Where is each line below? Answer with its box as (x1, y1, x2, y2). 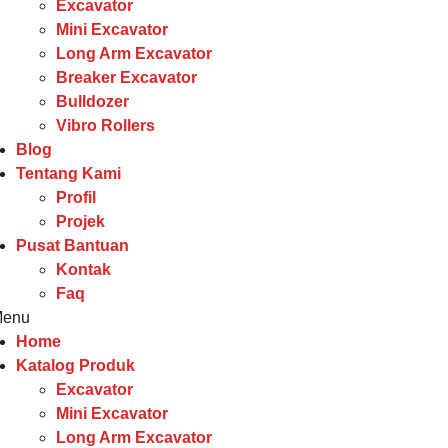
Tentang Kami (15, 165, 121, 182)
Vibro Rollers (55, 117, 155, 134)
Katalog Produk (15, 357, 135, 374)
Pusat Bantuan (15, 237, 129, 254)
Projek (55, 213, 105, 230)
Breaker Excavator (55, 69, 197, 86)
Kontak (55, 261, 111, 278)
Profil (55, 189, 96, 206)
